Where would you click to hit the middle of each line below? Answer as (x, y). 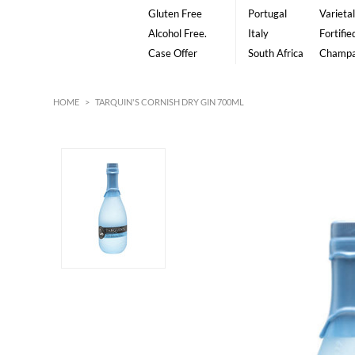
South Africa (275, 53)
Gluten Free (175, 14)
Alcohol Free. (177, 34)
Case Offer (172, 53)
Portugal (267, 14)
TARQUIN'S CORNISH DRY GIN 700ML (170, 102)
